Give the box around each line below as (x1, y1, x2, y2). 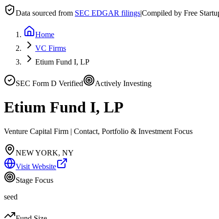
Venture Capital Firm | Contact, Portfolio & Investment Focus (4, 127, 193, 135)
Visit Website (16, 162, 56, 171)
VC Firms (35, 44, 66, 52)
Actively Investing (95, 79, 152, 88)
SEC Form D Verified (16, 79, 83, 88)
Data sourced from (16, 9, 73, 17)
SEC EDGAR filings (75, 9, 140, 17)
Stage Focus (16, 175, 53, 184)
